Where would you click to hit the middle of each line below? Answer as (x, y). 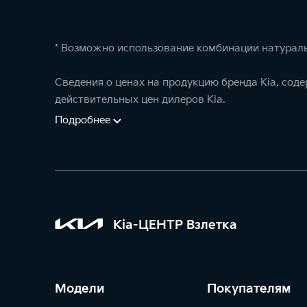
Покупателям (249, 289)
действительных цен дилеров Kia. (140, 100)
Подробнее (83, 120)
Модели (80, 289)
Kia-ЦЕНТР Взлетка (175, 225)
